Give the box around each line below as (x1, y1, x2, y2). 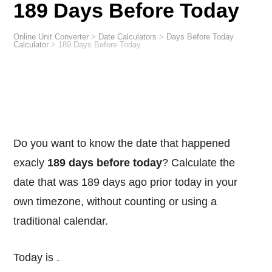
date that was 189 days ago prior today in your (13, 175, 238, 188)
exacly (13, 156, 48, 169)
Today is (19, 251, 57, 264)
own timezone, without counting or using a (13, 195, 217, 208)
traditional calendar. (13, 214, 109, 227)
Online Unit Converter (19, 32, 89, 42)
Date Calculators (98, 32, 157, 42)
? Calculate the (162, 156, 236, 169)
